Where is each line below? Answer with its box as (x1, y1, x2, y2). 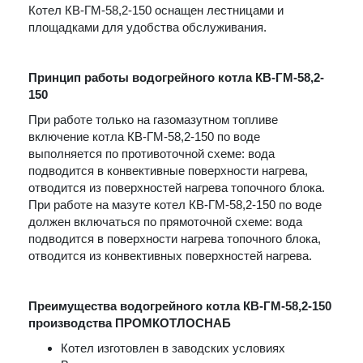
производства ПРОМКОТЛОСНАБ (28, 316, 231, 330)
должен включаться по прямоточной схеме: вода (28, 215, 302, 228)
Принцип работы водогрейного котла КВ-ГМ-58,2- (28, 70, 324, 84)
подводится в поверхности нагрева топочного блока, (28, 232, 321, 246)
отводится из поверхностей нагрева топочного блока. (28, 181, 325, 194)
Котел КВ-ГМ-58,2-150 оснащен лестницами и (28, 3, 284, 17)
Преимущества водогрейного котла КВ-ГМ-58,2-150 (28, 299, 331, 313)
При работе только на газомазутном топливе (28, 113, 278, 126)
